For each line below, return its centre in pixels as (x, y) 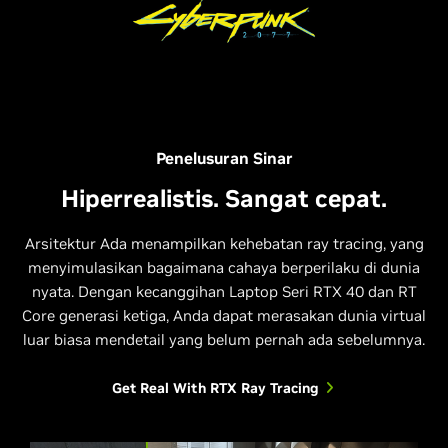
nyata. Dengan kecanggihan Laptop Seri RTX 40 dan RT (224, 291)
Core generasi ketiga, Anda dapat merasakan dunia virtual (224, 315)
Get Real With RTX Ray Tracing (215, 387)
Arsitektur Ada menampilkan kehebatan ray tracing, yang (224, 243)
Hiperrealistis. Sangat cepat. (224, 198)
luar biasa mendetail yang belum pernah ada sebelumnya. (224, 339)
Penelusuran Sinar (224, 157)
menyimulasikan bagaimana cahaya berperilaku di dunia (224, 267)
